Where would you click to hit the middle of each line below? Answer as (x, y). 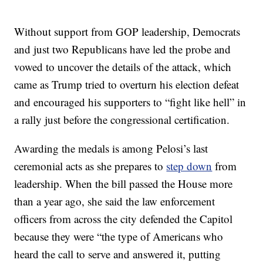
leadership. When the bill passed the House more (124, 183)
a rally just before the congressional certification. (122, 119)
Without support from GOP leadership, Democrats (127, 31)
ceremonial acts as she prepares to (90, 166)
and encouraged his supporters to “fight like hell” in (130, 102)
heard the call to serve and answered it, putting (118, 254)
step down (189, 166)
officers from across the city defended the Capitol (124, 218)
